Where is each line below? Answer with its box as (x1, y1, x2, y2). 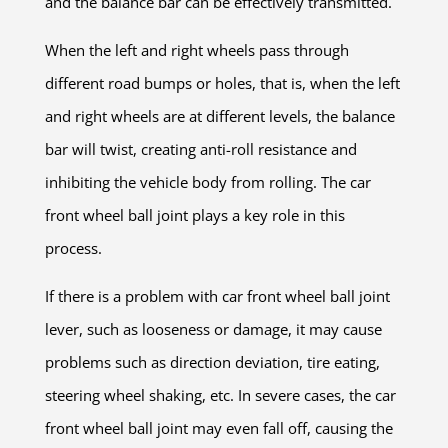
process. (44, 238, 102, 259)
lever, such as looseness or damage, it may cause (44, 319, 382, 340)
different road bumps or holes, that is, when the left (44, 73, 400, 94)
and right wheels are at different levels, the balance (44, 106, 395, 127)
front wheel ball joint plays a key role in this (44, 205, 345, 226)
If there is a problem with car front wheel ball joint (44, 286, 390, 307)
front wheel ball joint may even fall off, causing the (44, 418, 393, 439)
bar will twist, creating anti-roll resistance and (44, 139, 357, 160)
